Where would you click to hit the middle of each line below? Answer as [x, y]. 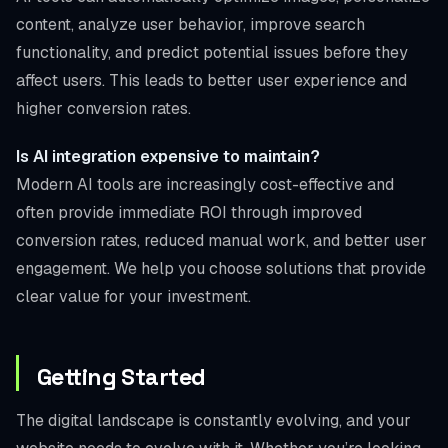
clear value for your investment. [133, 296]
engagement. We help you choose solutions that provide [221, 268]
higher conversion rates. [103, 108]
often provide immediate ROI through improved [189, 212]
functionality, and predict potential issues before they [212, 52]
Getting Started [121, 376]
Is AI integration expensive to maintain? [168, 156]
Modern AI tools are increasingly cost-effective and [205, 184]
